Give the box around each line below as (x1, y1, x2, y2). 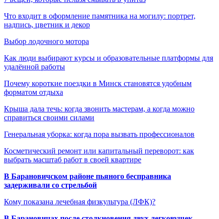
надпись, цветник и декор (4, 20, 90, 29)
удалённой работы (4, 62, 65, 71)
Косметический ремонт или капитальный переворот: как (4, 146, 194, 155)
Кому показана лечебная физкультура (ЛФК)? (4, 197, 155, 206)
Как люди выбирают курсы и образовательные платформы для (4, 53, 213, 62)
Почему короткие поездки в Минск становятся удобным (4, 79, 192, 88)
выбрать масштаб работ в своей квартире (4, 155, 141, 164)
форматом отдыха (4, 88, 63, 96)
